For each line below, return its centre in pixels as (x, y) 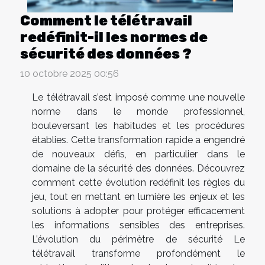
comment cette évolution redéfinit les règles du (138, 183)
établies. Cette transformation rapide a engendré (138, 140)
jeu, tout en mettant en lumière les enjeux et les (138, 197)
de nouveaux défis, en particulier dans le (138, 154)
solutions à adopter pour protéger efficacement (138, 211)
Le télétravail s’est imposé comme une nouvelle (138, 98)
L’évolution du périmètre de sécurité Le (138, 240)
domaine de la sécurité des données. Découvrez (138, 169)
